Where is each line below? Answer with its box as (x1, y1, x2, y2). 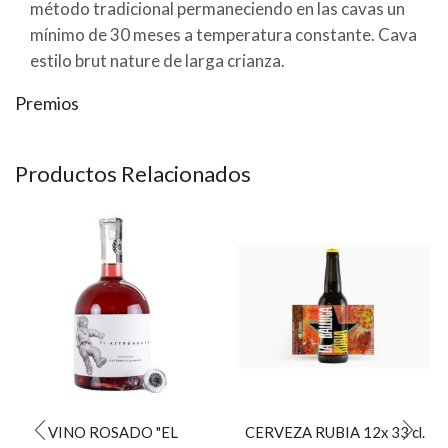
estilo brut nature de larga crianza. (30, 49, 285, 71)
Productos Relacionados (15, 160, 251, 188)
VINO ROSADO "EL (48, 422, 179, 441)
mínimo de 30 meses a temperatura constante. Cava (30, 23, 417, 45)
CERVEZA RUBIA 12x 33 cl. (244, 422, 425, 441)
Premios (15, 92, 79, 115)
